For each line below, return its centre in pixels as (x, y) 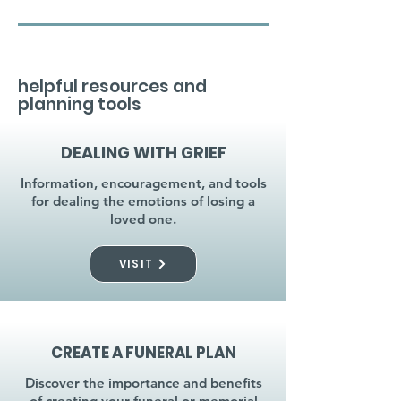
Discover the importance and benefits (143, 383)
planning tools (80, 104)
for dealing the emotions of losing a (143, 201)
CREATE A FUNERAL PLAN (143, 353)
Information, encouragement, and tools (143, 183)
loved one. (143, 219)
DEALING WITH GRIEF (143, 153)
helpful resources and (112, 86)
